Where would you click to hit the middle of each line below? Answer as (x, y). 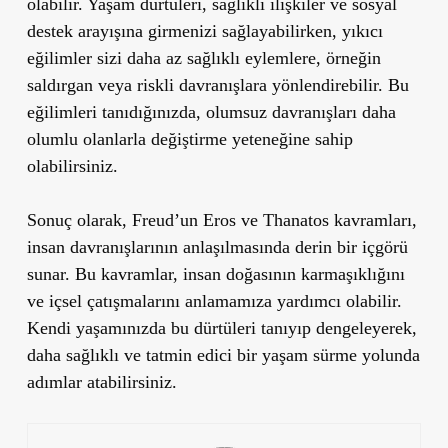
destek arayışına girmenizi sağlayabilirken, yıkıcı (204, 30)
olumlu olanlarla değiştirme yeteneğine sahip (189, 138)
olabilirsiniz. (72, 165)
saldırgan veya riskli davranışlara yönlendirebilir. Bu (217, 84)
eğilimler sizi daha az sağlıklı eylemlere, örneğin (203, 57)
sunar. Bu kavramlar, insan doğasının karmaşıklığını (215, 273)
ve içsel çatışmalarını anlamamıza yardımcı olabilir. (214, 300)
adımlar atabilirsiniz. (101, 381)
